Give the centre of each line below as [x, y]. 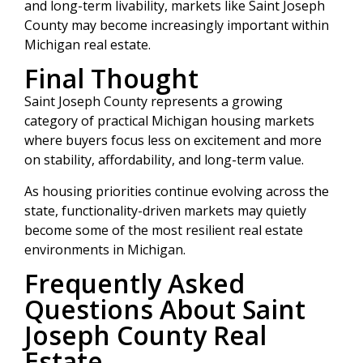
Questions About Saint [165, 309]
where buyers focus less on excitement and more [173, 141]
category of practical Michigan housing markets [169, 121]
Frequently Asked [135, 283]
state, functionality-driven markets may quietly [165, 210]
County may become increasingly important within [177, 25]
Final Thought [111, 79]
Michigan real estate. [88, 44]
